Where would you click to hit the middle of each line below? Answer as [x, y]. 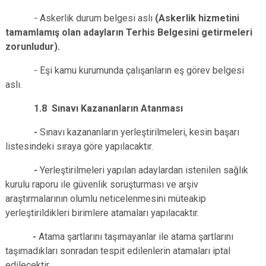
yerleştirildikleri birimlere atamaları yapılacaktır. [102, 213]
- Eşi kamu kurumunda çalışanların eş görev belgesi [125, 70]
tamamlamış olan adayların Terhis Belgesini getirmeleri [129, 32]
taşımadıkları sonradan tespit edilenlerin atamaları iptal [118, 251]
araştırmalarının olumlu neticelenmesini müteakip [106, 199]
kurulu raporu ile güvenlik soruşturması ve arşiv [102, 184]
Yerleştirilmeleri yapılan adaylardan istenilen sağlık [144, 170]
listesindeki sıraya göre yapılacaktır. [79, 146]
